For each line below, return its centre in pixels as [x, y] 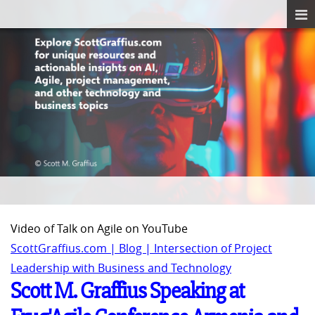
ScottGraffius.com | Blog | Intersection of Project [141, 249]
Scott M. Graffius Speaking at [127, 291]
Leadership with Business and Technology [121, 268]
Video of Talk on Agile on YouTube [99, 229]
